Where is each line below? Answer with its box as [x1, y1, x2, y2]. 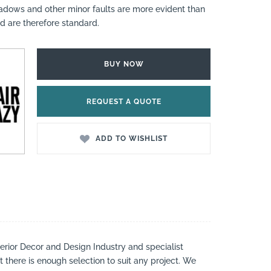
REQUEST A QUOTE [86, 97, 162, 106]
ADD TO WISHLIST [95, 134, 168, 143]
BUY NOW [103, 59, 144, 68]
